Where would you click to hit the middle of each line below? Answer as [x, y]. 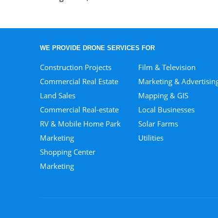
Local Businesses [166, 109]
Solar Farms [158, 123]
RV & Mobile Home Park [81, 123]
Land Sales [58, 95]
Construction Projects [76, 67]
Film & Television [167, 67]
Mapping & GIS [163, 95]
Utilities [151, 137]
